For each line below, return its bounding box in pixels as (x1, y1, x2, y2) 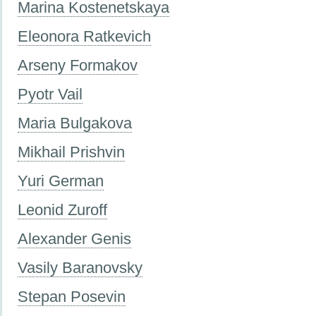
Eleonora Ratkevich (18, 27, 151, 45)
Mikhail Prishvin (18, 142, 125, 161)
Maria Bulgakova (18, 114, 132, 132)
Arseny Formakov (18, 56, 138, 74)
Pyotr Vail (18, 85, 83, 103)
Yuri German (18, 171, 104, 190)
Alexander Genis (18, 229, 131, 248)
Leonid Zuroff (18, 200, 107, 219)
